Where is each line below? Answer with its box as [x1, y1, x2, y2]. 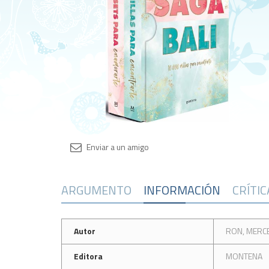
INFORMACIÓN [144, 181, 220, 199]
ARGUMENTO [61, 181, 131, 199]
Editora [74, 250, 103, 262]
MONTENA [226, 250, 262, 262]
